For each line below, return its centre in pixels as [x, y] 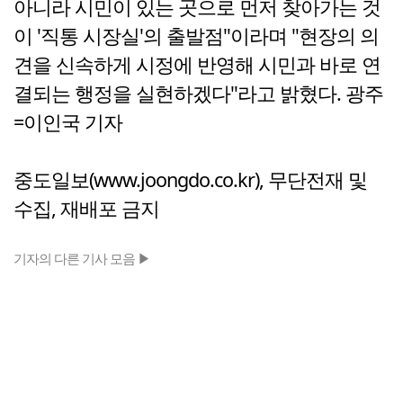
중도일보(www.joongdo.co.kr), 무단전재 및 [190, 180]
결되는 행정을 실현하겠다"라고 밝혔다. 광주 [198, 94]
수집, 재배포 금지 [86, 209]
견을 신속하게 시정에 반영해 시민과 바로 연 [197, 65]
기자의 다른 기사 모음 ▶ [82, 259]
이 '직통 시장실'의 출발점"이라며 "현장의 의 [196, 36]
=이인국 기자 [68, 122]
